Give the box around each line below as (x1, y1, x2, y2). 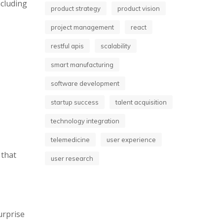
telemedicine (51, 136, 90, 144)
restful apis (51, 42, 84, 50)
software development (51, 79, 119, 87)
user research (51, 154, 93, 162)
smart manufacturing (51, 61, 113, 69)
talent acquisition (115, 98, 167, 106)
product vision (117, 4, 160, 12)
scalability (101, 42, 131, 50)
